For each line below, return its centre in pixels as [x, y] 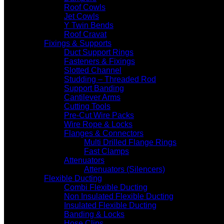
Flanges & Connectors [104, 133]
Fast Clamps [106, 151]
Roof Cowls [85, 7]
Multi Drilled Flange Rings [130, 142]
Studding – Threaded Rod [110, 79]
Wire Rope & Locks [98, 124]
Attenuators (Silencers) [124, 169]
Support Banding [94, 88]
